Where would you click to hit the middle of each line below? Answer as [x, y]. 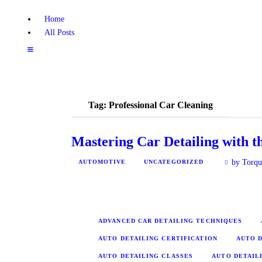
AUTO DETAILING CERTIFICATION [158, 238]
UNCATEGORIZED [174, 162]
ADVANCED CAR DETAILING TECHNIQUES [170, 220]
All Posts [59, 32]
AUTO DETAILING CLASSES [146, 256]
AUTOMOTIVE [102, 162]
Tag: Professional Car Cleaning [151, 105]
